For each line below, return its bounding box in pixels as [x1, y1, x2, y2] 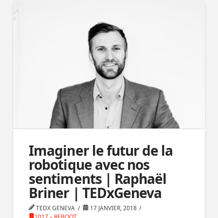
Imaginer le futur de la [29, 141, 173, 160]
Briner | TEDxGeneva [29, 183, 162, 202]
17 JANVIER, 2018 [88, 204, 137, 213]
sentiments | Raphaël [29, 169, 166, 188]
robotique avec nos [29, 155, 149, 174]
